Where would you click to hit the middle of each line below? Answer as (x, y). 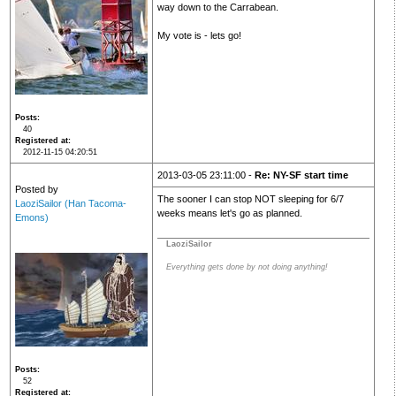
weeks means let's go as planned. (229, 213)
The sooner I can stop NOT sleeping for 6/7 (250, 199)
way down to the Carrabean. (217, 8)
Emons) (31, 218)
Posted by (36, 190)
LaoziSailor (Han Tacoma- (70, 204)
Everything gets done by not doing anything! (247, 267)
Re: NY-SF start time (301, 175)
